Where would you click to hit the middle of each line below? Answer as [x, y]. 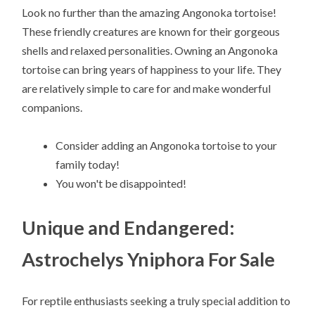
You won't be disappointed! [121, 183]
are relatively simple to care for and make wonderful [147, 88]
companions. [52, 107]
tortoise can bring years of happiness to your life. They [152, 69]
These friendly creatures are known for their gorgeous [151, 31]
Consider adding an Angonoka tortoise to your [167, 145]
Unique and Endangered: [129, 228]
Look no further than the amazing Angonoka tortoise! [149, 12]
